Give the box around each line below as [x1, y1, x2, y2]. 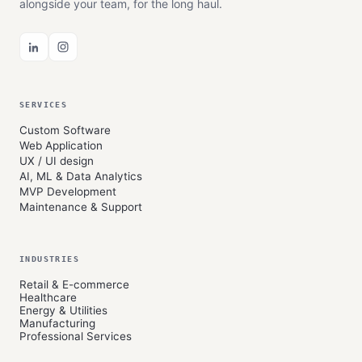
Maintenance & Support [19, 200, 142, 213]
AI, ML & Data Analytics [19, 170, 142, 183]
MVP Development [19, 185, 116, 198]
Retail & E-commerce [19, 278, 129, 291]
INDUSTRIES [19, 255, 79, 263]
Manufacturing [19, 317, 95, 330]
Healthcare [19, 291, 77, 304]
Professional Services [19, 330, 132, 343]
